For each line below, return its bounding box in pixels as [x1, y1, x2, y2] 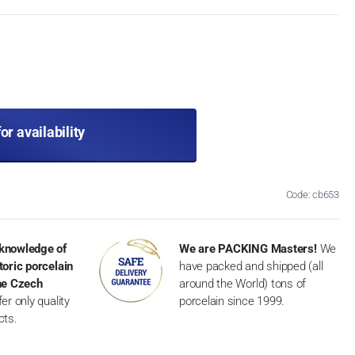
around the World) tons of [179, 276, 307, 291]
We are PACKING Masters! [179, 241, 317, 256]
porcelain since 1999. [179, 293, 285, 308]
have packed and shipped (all [179, 258, 323, 273]
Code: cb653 [285, 188, 340, 200]
